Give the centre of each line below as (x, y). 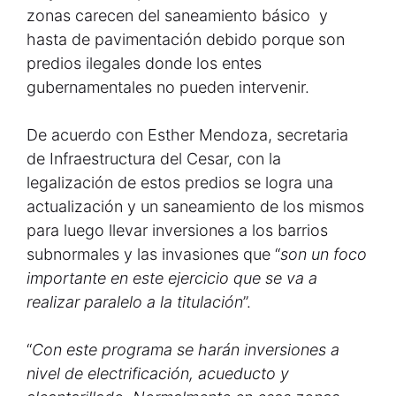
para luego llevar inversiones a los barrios (177, 230)
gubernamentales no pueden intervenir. (168, 87)
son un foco (324, 254)
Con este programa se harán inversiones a (186, 350)
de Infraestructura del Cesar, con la (154, 159)
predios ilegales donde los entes (144, 63)
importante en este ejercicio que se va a (172, 278)
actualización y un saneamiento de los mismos (195, 206)
